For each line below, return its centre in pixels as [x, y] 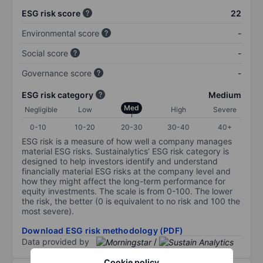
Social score [45, 53]
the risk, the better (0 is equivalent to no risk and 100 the [131, 201]
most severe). [48, 211]
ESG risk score [51, 13]
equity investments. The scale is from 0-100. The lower [127, 191]
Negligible [41, 109]
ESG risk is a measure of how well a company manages [127, 141]
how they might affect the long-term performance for [124, 181]
